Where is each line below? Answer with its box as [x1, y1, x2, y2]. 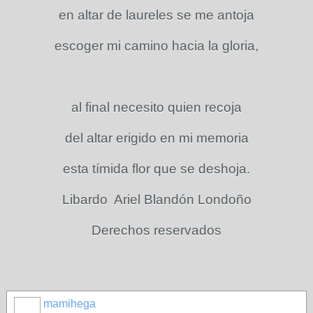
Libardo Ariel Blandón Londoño [61, 192, 252, 207]
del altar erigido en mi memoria [64, 131, 249, 145]
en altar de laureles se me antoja [59, 8, 254, 22]
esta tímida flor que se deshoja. [63, 161, 250, 176]
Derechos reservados [92, 223, 221, 238]
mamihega [43, 298, 96, 310]
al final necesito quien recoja [71, 100, 242, 115]
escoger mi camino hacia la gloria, [54, 38, 259, 53]
